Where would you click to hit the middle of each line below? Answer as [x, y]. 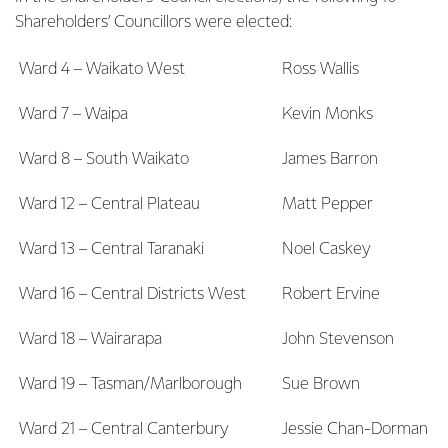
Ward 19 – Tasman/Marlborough [130, 384]
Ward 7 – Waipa [73, 114]
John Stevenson [338, 339]
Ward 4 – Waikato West [102, 69]
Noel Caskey [326, 249]
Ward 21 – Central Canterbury [124, 429]
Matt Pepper [327, 204]
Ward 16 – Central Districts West [132, 294]
